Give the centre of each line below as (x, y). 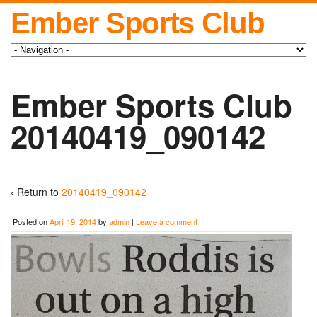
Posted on (31, 221)
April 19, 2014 (73, 221)
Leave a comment (167, 221)
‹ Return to (36, 192)
